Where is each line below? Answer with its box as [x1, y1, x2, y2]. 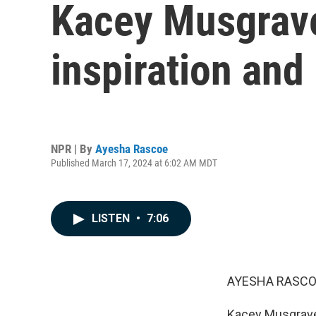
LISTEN [92, 212, 133, 225]
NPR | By [51, 141, 95, 156]
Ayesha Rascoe [95, 141, 168, 156]
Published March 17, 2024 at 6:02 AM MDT [51, 157, 217, 169]
